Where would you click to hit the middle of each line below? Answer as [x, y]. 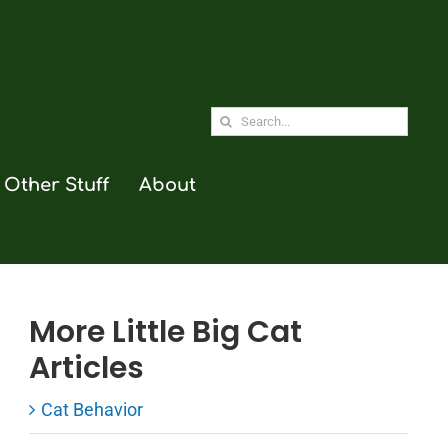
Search [238, 119]
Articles [86, 368]
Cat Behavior [91, 410]
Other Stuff [56, 184]
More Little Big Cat [165, 332]
